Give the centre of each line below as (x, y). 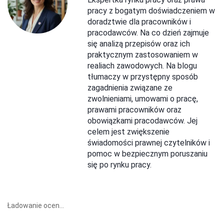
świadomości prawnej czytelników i (149, 142)
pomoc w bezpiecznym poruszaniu (147, 153)
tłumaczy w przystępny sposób (143, 76)
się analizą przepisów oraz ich (139, 43)
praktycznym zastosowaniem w (143, 54)
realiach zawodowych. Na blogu (142, 65)
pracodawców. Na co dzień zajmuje (148, 32)
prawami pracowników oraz (134, 109)
